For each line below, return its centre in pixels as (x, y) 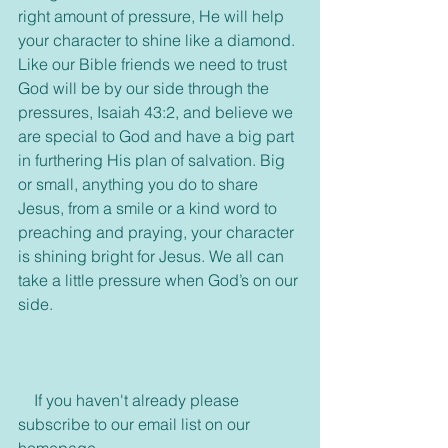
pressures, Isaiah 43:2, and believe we (157, 112)
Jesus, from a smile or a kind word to (149, 208)
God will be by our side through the (145, 88)
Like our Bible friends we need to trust (154, 64)
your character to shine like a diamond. (158, 40)
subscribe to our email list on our (136, 424)
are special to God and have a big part (158, 136)
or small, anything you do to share (140, 184)
